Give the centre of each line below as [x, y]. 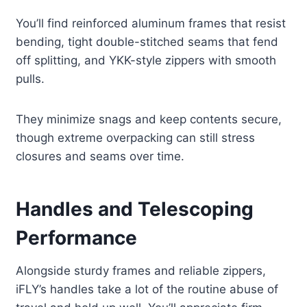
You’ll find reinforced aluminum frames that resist [151, 24]
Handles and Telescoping [135, 209]
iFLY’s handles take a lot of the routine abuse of [147, 290]
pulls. [30, 79]
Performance [77, 238]
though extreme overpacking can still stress [136, 138]
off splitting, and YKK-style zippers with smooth [146, 61]
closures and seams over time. [100, 157]
